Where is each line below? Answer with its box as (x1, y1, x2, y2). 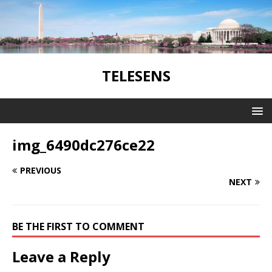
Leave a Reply (12, 246, 110, 267)
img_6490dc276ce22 (12, 134, 155, 155)
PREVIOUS (20, 164, 61, 176)
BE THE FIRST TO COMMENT (12, 219, 144, 233)
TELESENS (101, 65, 171, 86)
